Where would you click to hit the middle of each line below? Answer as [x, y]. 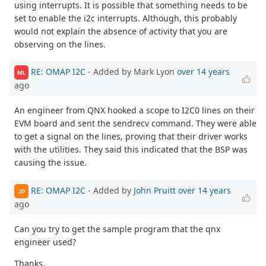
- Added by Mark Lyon [131, 72]
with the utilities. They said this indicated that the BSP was [131, 150]
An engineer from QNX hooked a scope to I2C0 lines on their [134, 110]
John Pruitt [155, 190]
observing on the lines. [60, 44]
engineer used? [45, 242]
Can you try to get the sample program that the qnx [117, 229]
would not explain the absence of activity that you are [121, 31]
